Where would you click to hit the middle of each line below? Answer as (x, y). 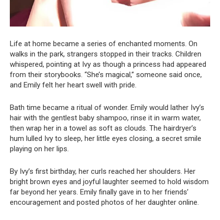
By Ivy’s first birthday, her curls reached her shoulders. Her (103, 172)
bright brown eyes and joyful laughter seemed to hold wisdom (109, 182)
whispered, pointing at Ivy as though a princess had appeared (108, 65)
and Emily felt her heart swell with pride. (73, 85)
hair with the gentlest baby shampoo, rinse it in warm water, (105, 118)
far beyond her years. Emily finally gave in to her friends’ (99, 192)
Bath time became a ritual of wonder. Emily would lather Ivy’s (107, 108)
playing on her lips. (39, 149)
